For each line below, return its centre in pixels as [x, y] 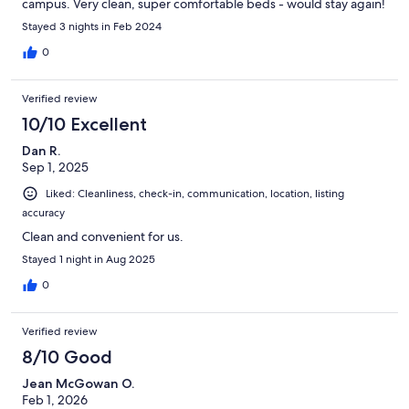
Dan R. [41, 150]
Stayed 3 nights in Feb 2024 [92, 26]
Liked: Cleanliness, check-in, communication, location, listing [195, 193]
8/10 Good [67, 357]
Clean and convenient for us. [103, 236]
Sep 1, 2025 [55, 167]
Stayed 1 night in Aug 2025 [89, 259]
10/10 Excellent [84, 124]
